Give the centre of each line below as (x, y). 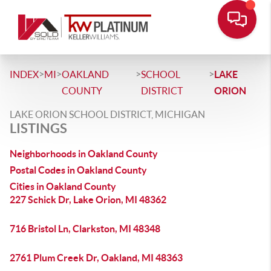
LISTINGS (38, 128)
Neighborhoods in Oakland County (84, 154)
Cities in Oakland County (63, 186)
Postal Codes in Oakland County (78, 170)
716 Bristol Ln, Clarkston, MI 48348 (85, 229)
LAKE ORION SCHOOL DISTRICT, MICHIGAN (107, 114)
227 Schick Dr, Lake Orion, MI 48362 (88, 200)
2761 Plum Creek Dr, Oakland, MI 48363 (96, 258)
